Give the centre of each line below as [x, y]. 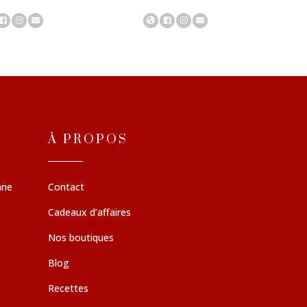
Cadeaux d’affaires [90, 212]
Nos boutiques [81, 238]
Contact [66, 187]
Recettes [69, 288]
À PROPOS [88, 140]
